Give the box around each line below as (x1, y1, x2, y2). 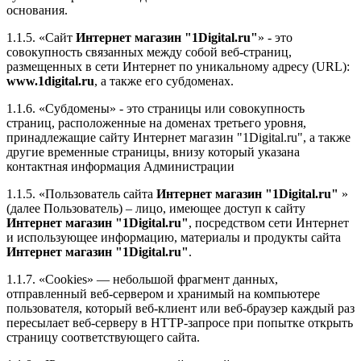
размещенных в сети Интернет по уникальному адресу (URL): (6, 60, 350, 74)
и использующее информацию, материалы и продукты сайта (6, 230, 341, 245)
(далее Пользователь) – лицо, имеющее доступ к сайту (6, 201, 305, 216)
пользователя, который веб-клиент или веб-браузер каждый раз (6, 301, 355, 316)
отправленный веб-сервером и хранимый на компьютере (6, 287, 320, 301)
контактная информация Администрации (6, 160, 234, 174)
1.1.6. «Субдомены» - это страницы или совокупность (6, 102, 305, 116)
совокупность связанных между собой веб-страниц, (6, 45, 292, 60)
